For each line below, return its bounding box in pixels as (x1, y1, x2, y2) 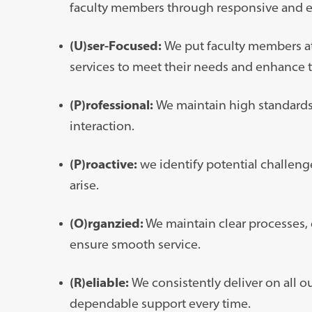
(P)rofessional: (69, 96, 156, 113)
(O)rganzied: (69, 214, 143, 231)
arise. (69, 176, 99, 193)
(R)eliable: (69, 274, 132, 290)
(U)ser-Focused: (69, 37, 164, 54)
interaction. (69, 117, 134, 134)
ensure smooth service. (69, 235, 201, 252)
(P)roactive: (69, 155, 137, 172)
